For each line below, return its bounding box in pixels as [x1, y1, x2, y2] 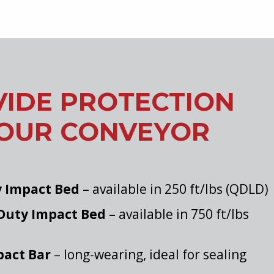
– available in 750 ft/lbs [106, 206, 249, 223]
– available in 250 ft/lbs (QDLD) [83, 180, 268, 198]
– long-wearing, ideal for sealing [54, 246, 246, 263]
